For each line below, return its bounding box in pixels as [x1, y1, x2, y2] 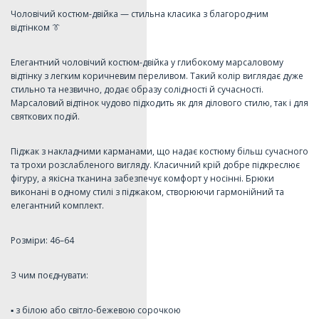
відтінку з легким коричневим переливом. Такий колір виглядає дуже [11, 69, 303, 82]
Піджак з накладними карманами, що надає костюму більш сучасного [11, 145, 308, 157]
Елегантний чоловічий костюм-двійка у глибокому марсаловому [11, 56, 283, 68]
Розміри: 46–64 [11, 234, 74, 246]
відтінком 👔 [11, 21, 61, 33]
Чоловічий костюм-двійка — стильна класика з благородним [11, 7, 268, 20]
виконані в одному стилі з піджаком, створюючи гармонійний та [11, 185, 284, 198]
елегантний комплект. [11, 199, 104, 211]
